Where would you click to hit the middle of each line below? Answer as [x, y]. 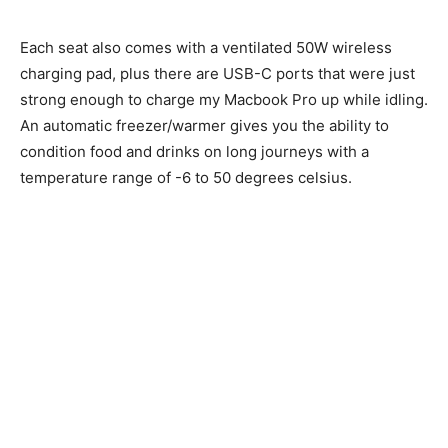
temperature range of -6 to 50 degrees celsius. [186, 178]
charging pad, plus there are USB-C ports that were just [217, 74]
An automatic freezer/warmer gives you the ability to [204, 126]
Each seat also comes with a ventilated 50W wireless [206, 48]
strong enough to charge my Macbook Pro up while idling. [224, 100]
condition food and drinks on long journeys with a [194, 152]
